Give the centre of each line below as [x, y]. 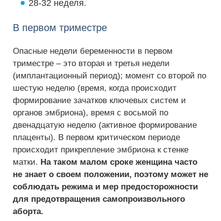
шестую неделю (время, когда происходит [95, 88]
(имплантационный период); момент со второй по [110, 76]
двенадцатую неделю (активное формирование [105, 125]
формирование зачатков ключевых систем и [99, 100]
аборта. [28, 211]
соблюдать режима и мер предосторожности [105, 187]
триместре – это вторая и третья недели [91, 63]
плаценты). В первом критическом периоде [96, 137]
